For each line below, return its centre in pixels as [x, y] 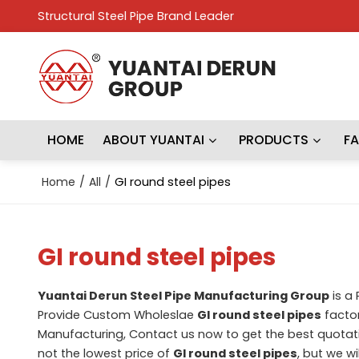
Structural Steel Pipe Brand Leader [135, 16]
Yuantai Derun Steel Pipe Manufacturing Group [183, 295]
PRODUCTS [274, 140]
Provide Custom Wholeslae [117, 315]
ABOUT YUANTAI [154, 140]
